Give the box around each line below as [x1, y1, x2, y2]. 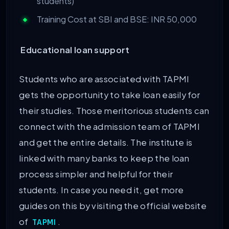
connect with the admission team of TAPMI [19, 121, 200, 132]
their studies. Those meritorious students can [19, 105, 210, 116]
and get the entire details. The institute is [19, 136, 193, 148]
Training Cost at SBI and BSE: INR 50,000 [37, 14, 197, 25]
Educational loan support [20, 44, 130, 56]
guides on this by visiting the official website [19, 200, 207, 211]
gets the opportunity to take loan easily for [19, 89, 200, 100]
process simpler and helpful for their [19, 168, 173, 179]
